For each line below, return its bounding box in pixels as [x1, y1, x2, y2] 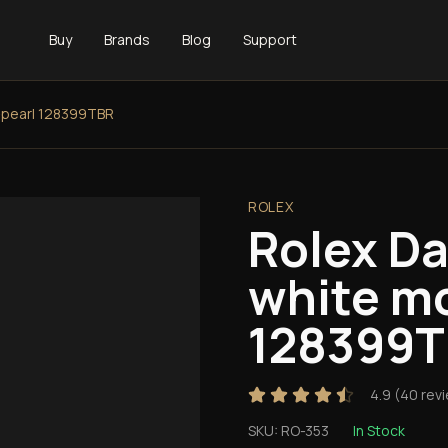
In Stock [353, 421, 405, 440]
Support [242, 30, 297, 49]
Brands [103, 30, 150, 49]
